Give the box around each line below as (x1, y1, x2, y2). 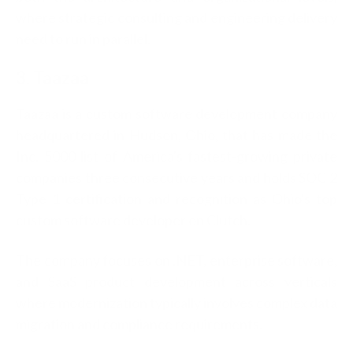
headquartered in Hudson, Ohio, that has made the (16, 125, 337, 143)
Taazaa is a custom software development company (16, 104, 337, 122)
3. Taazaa (16, 66, 89, 88)
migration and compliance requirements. (16, 314, 262, 333)
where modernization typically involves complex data (16, 293, 337, 311)
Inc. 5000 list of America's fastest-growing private (16, 147, 337, 165)
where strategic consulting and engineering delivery (16, 8, 337, 26)
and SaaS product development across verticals (16, 272, 337, 290)
